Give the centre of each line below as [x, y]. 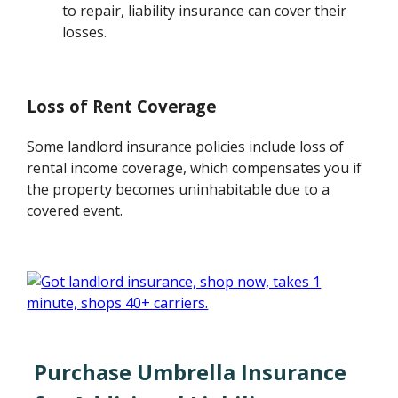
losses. [85, 32]
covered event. [75, 210]
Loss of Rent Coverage [122, 107]
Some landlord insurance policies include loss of [186, 146]
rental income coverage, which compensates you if [195, 167]
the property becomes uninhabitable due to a [179, 189]
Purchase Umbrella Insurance [191, 371]
